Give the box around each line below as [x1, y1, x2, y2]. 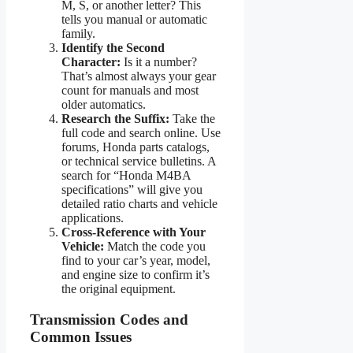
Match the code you [104, 240, 206, 254]
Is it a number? [121, 55, 197, 69]
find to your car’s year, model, [61, 254, 210, 268]
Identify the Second [61, 41, 165, 55]
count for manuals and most [61, 84, 199, 98]
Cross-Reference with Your [61, 225, 206, 240]
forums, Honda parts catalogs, [61, 140, 210, 154]
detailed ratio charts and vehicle [61, 197, 217, 211]
